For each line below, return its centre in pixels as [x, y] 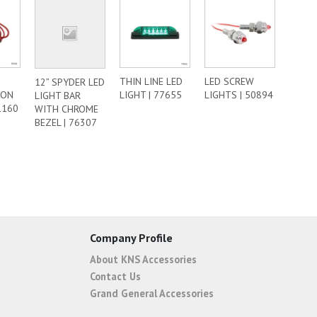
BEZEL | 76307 [66, 122]
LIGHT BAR [58, 95]
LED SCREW [229, 81]
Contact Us [115, 276]
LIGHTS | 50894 [239, 95]
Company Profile [131, 238]
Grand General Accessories [152, 293]
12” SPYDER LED [70, 82]
